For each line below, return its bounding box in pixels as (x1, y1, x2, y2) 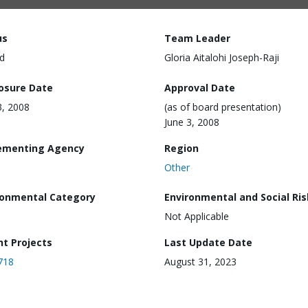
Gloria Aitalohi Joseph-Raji (164, 51, 279, 64)
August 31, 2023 (164, 255, 236, 269)
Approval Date (164, 80, 235, 94)
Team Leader (164, 32, 230, 45)
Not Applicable (164, 210, 229, 223)
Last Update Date (164, 236, 252, 250)
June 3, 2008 (164, 115, 219, 129)
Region (164, 141, 199, 155)
